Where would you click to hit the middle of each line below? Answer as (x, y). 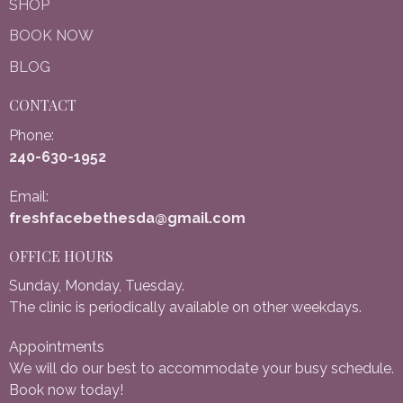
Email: (29, 196)
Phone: (31, 135)
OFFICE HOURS (61, 255)
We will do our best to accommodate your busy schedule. (201, 369)
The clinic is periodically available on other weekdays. (185, 308)
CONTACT (43, 105)
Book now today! (66, 390)
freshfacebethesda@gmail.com (127, 218)
